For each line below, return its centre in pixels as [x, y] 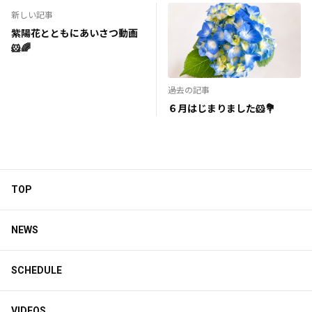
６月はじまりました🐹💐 [221, 108]
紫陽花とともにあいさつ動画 [75, 33]
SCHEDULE [37, 270]
